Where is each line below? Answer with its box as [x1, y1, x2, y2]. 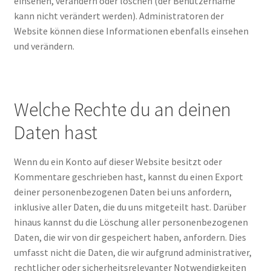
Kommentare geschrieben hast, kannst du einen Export [13, 171, 243, 183]
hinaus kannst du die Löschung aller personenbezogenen [13, 216, 248, 229]
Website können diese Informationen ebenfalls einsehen [13, 24, 249, 37]
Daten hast [13, 120, 97, 145]
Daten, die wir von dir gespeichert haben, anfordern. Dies [13, 231, 246, 244]
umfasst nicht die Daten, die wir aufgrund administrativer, [13, 246, 252, 259]
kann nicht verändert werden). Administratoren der [13, 9, 224, 22]
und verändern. [13, 39, 74, 52]
